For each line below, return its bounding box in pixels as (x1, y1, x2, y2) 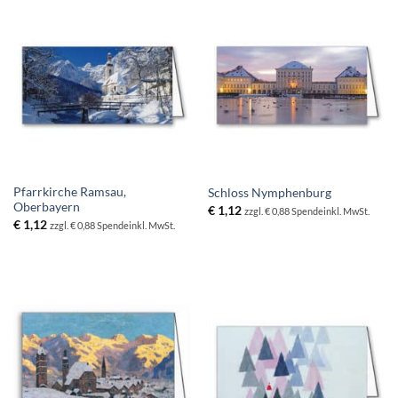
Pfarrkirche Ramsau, (12, 185, 126, 200)
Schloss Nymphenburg (207, 185, 331, 200)
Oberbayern (12, 200, 80, 215)
